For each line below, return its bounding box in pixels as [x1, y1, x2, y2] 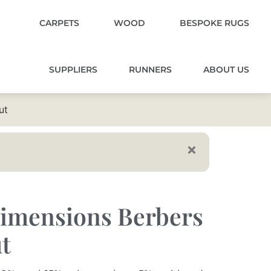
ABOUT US [203, 64, 249, 75]
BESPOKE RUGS [180, 18, 249, 28]
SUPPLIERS [49, 64, 97, 75]
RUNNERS [129, 64, 172, 75]
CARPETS [39, 18, 79, 28]
